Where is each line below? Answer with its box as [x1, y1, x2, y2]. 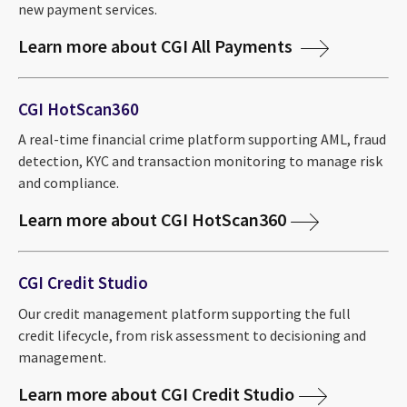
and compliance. [18, 174, 119, 193]
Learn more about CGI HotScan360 [18, 208, 286, 232]
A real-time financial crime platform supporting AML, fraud [18, 130, 386, 149]
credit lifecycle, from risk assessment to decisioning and [18, 325, 366, 344]
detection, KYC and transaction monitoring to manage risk [18, 152, 382, 171]
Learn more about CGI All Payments [18, 34, 296, 57]
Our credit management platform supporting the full [18, 303, 351, 323]
